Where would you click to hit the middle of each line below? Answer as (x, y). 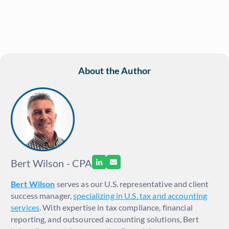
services (25, 208)
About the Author (114, 71)
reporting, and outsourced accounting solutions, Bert (105, 219)
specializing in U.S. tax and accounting (140, 196)
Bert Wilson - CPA (52, 163)
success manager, (42, 196)
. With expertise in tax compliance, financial (116, 208)
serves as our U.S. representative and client (132, 184)
